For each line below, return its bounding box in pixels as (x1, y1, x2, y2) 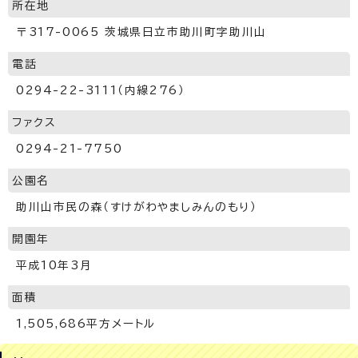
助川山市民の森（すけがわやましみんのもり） (16, 201, 257, 213)
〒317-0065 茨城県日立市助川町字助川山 (16, 26, 267, 38)
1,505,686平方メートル (16, 317, 156, 329)
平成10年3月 (16, 259, 93, 271)
